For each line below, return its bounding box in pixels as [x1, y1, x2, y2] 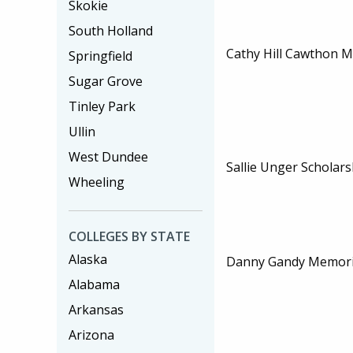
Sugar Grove [69, 72, 143, 90]
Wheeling [69, 173, 124, 191]
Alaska [69, 251, 107, 268]
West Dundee [69, 148, 148, 165]
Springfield [69, 47, 132, 65]
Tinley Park [69, 98, 136, 115]
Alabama [69, 276, 120, 293]
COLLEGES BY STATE [69, 228, 190, 245]
